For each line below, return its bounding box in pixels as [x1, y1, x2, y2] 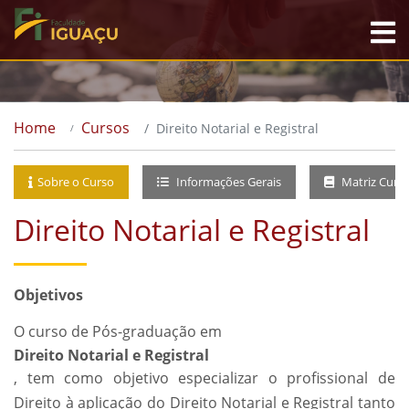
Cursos [81, 118, 130, 138]
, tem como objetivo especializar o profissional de [14, 368, 395, 388]
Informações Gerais [173, 173, 281, 190]
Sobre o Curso [37, 173, 114, 190]
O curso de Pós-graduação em [14, 321, 222, 341]
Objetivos [14, 285, 83, 305]
